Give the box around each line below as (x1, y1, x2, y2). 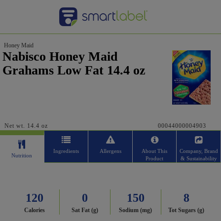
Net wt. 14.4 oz (4, 122, 48, 129)
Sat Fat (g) (72, 207, 99, 214)
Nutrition (11, 152, 33, 158)
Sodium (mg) (119, 207, 152, 214)
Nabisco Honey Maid (2, 49, 117, 64)
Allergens (99, 148, 121, 154)
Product (146, 155, 164, 161)
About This (142, 148, 168, 154)
